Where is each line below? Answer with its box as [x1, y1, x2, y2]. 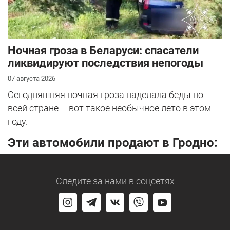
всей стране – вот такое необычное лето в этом [8, 103, 211, 114]
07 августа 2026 [8, 74, 55, 83]
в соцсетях [126, 176, 175, 187]
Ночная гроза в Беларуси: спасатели [8, 44, 199, 57]
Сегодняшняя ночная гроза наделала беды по [8, 89, 203, 101]
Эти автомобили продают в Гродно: [8, 136, 218, 150]
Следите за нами [55, 176, 127, 187]
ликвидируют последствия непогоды [8, 56, 203, 70]
